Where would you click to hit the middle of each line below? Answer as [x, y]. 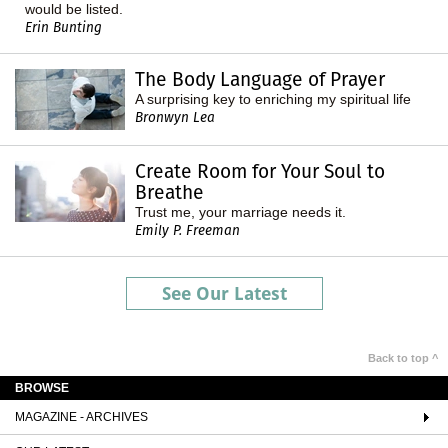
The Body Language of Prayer [260, 79]
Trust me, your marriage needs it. [240, 211]
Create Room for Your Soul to [260, 171]
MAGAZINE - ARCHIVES [81, 416]
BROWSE [42, 387]
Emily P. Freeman [187, 230]
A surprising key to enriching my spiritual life [273, 98]
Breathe [169, 192]
